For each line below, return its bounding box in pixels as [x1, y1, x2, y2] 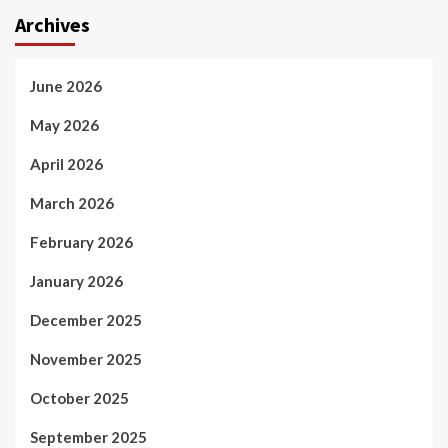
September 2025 [30, 428, 147, 446]
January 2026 [30, 272, 123, 290]
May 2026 [30, 116, 99, 134]
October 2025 [30, 389, 129, 407]
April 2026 [30, 155, 103, 173]
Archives [15, 12, 90, 37]
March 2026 [30, 194, 114, 212]
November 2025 [30, 350, 142, 368]
